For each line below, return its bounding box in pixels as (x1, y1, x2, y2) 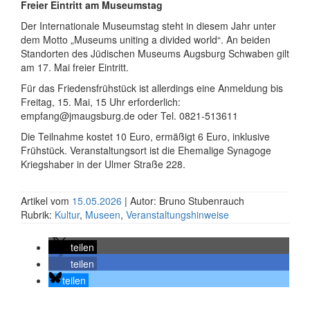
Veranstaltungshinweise (126, 208, 229, 221)
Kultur (55, 208, 80, 221)
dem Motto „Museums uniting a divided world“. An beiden (21, 33, 271, 46)
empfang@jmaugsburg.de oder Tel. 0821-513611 (21, 109, 238, 122)
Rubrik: (21, 208, 55, 221)
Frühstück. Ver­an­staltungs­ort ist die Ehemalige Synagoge (21, 143, 271, 157)
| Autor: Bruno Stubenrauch (125, 194, 244, 208)
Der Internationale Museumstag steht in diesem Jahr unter (21, 19, 276, 33)
